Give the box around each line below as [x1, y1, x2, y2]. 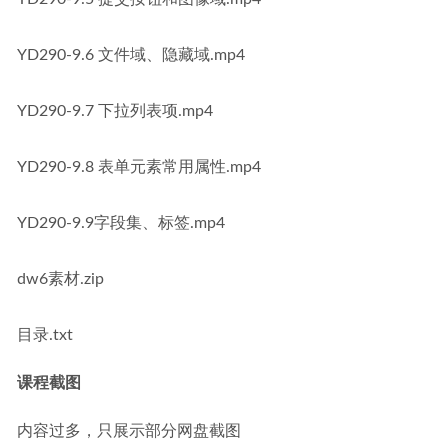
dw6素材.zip [17, 271, 104, 287]
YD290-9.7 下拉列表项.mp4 [17, 103, 213, 119]
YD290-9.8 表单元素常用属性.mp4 [17, 159, 261, 175]
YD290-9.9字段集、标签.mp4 [17, 215, 225, 231]
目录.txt [17, 327, 73, 343]
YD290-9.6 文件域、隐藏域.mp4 [17, 47, 245, 63]
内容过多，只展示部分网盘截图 [17, 423, 241, 439]
